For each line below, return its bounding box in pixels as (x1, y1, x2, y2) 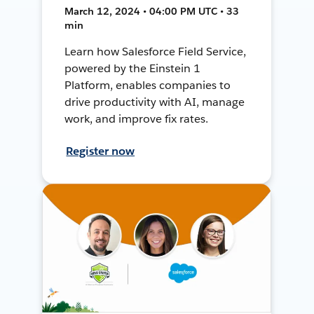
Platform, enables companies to (64, 77, 231, 93)
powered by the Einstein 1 (64, 60, 200, 76)
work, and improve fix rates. (64, 111, 208, 126)
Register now (66, 143, 135, 158)
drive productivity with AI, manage (64, 94, 245, 109)
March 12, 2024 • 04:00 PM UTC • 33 (64, 4, 240, 18)
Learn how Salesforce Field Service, (64, 43, 246, 59)
